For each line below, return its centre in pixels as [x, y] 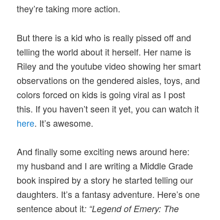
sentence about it [51, 208]
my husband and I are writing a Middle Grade [105, 165]
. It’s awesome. [64, 123]
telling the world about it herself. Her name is [104, 51]
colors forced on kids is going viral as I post [101, 94]
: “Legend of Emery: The [132, 208]
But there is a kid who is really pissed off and [104, 37]
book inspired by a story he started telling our [105, 179]
